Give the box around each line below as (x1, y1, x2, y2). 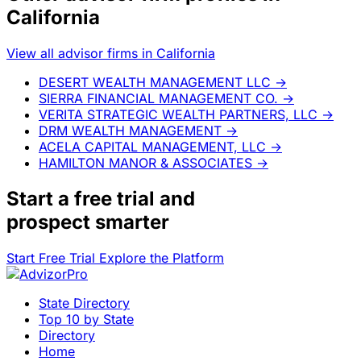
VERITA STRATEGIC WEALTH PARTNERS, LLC (39, 106, 317, 122)
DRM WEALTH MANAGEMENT (39, 122, 222, 139)
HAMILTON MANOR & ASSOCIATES (39, 154, 252, 171)
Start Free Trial (6, 249, 99, 266)
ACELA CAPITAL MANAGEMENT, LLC (39, 138, 266, 155)
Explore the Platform (99, 249, 224, 266)
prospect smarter (6, 210, 169, 234)
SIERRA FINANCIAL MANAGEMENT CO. (39, 89, 278, 106)
